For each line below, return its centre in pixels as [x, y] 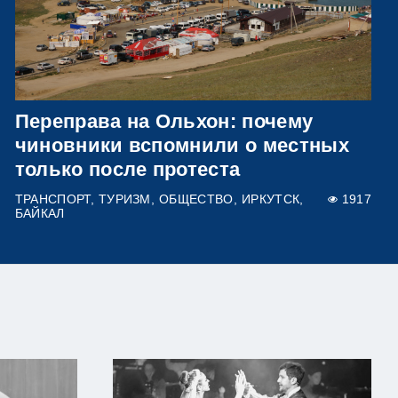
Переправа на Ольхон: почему [164, 121]
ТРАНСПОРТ [52, 199]
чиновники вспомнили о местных [182, 145]
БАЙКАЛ [40, 213]
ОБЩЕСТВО [196, 199]
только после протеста [127, 169]
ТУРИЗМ [124, 199]
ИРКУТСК [271, 199]
